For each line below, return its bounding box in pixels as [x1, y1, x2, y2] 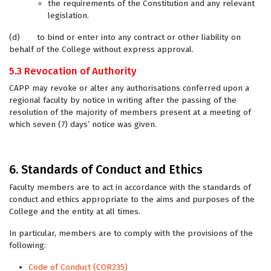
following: [9, 240, 46, 250]
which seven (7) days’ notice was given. [9, 119, 157, 129]
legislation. [48, 10, 89, 21]
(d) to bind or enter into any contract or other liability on [9, 32, 241, 42]
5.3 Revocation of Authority [9, 65, 137, 77]
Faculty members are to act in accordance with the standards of [9, 182, 251, 192]
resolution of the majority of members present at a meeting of [9, 107, 251, 117]
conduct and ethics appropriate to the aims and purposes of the [9, 194, 255, 204]
